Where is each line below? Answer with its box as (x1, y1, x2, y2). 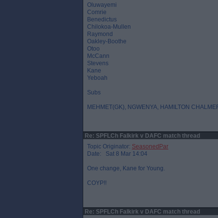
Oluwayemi (87, 1, 117, 8)
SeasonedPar (132, 143, 168, 150)
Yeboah (87, 74, 108, 81)
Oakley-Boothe (87, 38, 127, 45)
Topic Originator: (87, 143, 132, 150)
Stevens (87, 60, 109, 67)
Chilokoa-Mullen (87, 23, 131, 30)
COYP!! (87, 180, 107, 186)
